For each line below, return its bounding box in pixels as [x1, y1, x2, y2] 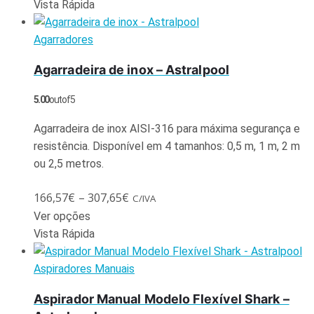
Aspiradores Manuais [34, 261, 135, 275]
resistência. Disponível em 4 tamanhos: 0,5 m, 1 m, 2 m [34, 139, 300, 153]
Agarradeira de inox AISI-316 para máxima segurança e [34, 121, 300, 135]
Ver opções [34, 209, 90, 223]
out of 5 [48, 93, 75, 105]
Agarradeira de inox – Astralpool [34, 62, 229, 77]
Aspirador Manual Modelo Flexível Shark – [34, 291, 289, 306]
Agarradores [34, 32, 93, 46]
